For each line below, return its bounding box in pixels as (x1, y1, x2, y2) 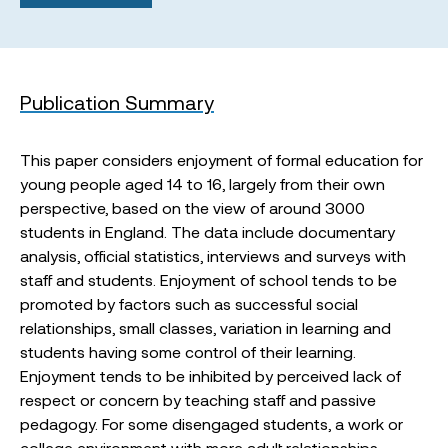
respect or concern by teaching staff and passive (20, 390, 376, 409)
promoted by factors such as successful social (20, 294, 358, 313)
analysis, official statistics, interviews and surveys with (20, 246, 406, 265)
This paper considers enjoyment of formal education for (20, 150, 423, 169)
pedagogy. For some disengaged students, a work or (20, 414, 403, 433)
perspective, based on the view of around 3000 (20, 198, 365, 217)
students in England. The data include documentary (20, 222, 395, 241)
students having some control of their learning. (20, 342, 356, 361)
